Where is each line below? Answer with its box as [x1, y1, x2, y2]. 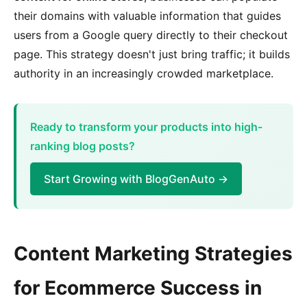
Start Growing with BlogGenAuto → [44, 172, 228, 186]
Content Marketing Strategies [14, 242, 293, 265]
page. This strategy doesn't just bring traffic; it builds [14, 47, 290, 61]
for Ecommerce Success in [14, 276, 262, 299]
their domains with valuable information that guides [14, 9, 281, 23]
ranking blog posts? [30, 139, 135, 153]
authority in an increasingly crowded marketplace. [14, 66, 273, 80]
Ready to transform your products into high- [30, 120, 262, 134]
